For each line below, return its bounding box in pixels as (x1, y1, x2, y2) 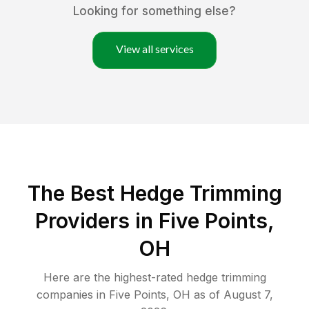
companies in (36, 288, 106, 302)
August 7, (223, 288, 273, 302)
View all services (115, 42, 194, 56)
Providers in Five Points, (34, 208, 275, 234)
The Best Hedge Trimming (27, 181, 282, 206)
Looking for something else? (73, 4, 236, 19)
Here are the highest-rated (43, 270, 186, 285)
